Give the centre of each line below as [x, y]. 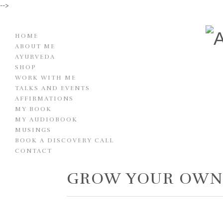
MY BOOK [33, 109]
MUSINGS [33, 130]
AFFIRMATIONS [44, 99]
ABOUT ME [35, 46]
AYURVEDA [35, 57]
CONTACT [34, 151]
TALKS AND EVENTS [53, 88]
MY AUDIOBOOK [46, 119]
